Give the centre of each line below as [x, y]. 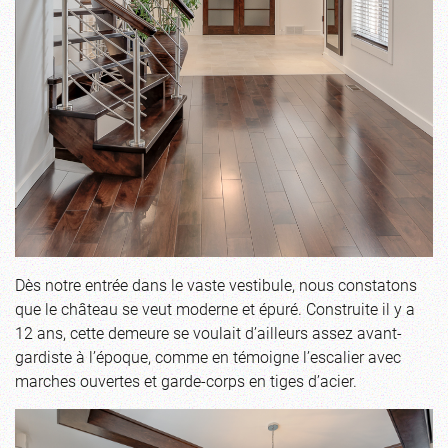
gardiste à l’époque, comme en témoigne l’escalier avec [208, 356]
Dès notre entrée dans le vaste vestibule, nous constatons [216, 284]
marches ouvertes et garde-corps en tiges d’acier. [186, 380]
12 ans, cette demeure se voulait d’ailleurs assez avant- [208, 332]
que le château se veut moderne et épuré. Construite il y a [215, 308]
